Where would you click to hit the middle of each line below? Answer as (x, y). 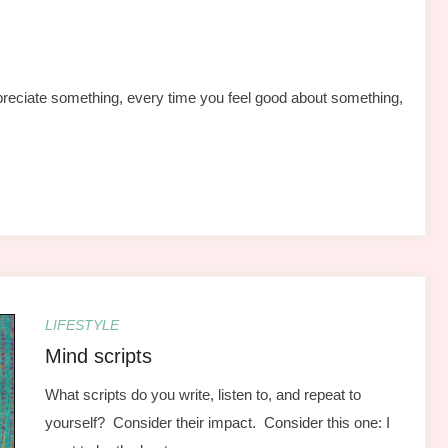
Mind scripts (98, 355)
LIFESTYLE (81, 324)
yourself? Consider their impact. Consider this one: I (217, 422)
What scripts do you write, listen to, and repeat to (202, 394)
